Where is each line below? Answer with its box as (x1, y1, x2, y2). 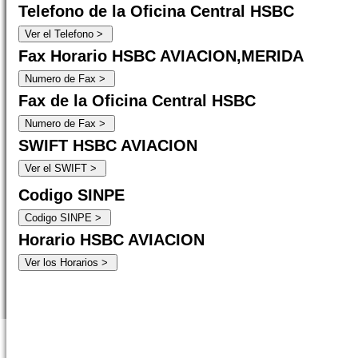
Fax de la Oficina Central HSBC (18, 92, 256, 109)
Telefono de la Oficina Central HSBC (18, 2, 294, 20)
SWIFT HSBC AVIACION (18, 137, 197, 154)
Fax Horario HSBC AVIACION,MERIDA (18, 47, 304, 65)
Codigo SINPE (18, 186, 125, 204)
